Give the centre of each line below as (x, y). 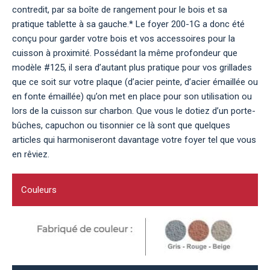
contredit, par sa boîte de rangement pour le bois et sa (120, 9)
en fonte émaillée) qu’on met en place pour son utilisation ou (132, 96)
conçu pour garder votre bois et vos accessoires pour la (124, 38)
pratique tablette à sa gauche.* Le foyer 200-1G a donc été (128, 24)
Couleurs (39, 190)
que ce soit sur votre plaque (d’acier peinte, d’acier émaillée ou (135, 82)
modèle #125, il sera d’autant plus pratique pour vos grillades (132, 67)
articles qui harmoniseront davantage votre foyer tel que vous (134, 140)
